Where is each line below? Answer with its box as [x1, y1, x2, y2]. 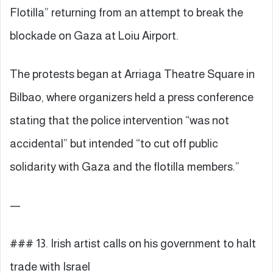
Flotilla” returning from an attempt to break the [10, 5, 243, 19]
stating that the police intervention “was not [10, 113, 229, 127]
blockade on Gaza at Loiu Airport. [10, 29, 179, 42]
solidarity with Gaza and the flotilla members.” [10, 160, 239, 173]
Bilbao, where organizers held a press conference [10, 90, 253, 104]
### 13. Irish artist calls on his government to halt [10, 236, 256, 250]
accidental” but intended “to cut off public [10, 136, 218, 150]
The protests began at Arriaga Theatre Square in [10, 67, 255, 80]
